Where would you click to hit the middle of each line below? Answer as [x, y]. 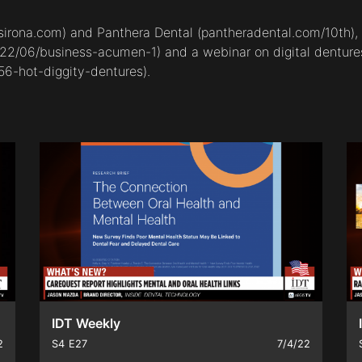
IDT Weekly [86, 324]
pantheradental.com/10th [276, 33]
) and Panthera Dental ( [132, 33]
